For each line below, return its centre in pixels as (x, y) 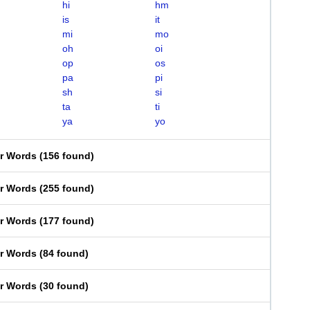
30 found (64, 286)
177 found (67, 221)
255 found (67, 188)
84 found (64, 253)
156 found (67, 156)
